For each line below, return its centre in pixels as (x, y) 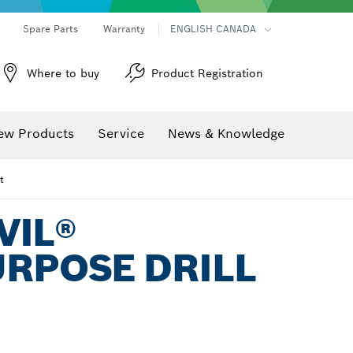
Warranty (124, 29)
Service (121, 134)
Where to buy (63, 73)
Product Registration (207, 73)
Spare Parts (50, 29)
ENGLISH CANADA (213, 29)
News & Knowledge (226, 134)
